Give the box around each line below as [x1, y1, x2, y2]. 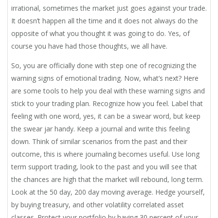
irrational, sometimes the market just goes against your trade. [11, 3, 207, 13]
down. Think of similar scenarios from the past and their [11, 137, 187, 146]
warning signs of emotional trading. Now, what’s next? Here [11, 73, 199, 83]
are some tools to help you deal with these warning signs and [11, 86, 205, 96]
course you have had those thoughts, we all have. [11, 41, 167, 51]
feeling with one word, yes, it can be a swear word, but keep [11, 111, 200, 121]
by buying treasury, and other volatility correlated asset [11, 200, 184, 210]
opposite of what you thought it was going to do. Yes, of [11, 29, 190, 38]
